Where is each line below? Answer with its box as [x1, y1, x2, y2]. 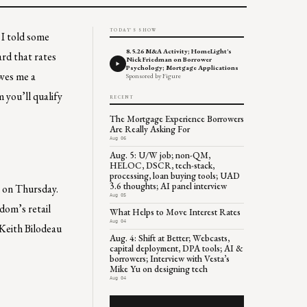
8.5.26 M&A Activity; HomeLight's [126, 46, 232, 56]
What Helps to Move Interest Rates [110, 206, 241, 218]
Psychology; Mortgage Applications [126, 62, 238, 72]
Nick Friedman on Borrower [126, 54, 212, 64]
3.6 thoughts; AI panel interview [110, 180, 227, 192]
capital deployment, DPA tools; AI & [110, 242, 243, 254]
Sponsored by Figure [126, 71, 181, 80]
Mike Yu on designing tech [110, 262, 208, 275]
